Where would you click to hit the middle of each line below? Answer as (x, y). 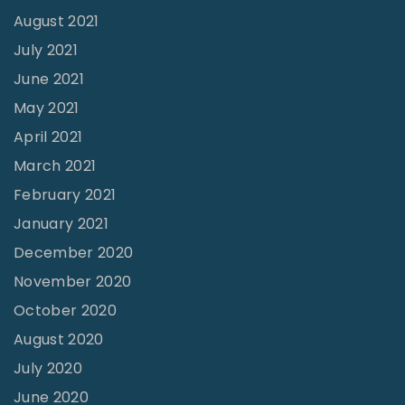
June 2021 (49, 80)
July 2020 (48, 369)
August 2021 (57, 22)
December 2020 (74, 253)
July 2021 (46, 51)
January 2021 (61, 224)
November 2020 (73, 282)
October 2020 (65, 311)
